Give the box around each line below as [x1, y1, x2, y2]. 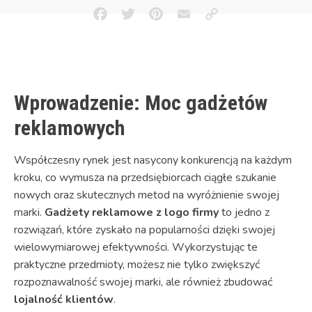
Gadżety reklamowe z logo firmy [45, 204, 219, 220]
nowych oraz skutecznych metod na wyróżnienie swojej [14, 187, 279, 203]
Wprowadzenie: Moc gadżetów [14, 90, 267, 115]
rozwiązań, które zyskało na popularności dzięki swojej [14, 221, 275, 237]
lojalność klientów [14, 291, 114, 307]
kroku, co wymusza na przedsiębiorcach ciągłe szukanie [14, 169, 276, 185]
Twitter [127, 15, 163, 31]
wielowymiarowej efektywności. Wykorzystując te [14, 239, 258, 255]
